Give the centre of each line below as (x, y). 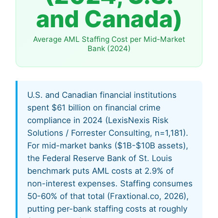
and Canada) (109, 19)
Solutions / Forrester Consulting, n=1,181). (108, 133)
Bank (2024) (109, 48)
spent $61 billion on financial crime (94, 108)
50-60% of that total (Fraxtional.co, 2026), (108, 196)
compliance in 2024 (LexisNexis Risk (98, 120)
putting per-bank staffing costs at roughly (107, 209)
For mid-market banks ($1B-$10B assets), (108, 145)
